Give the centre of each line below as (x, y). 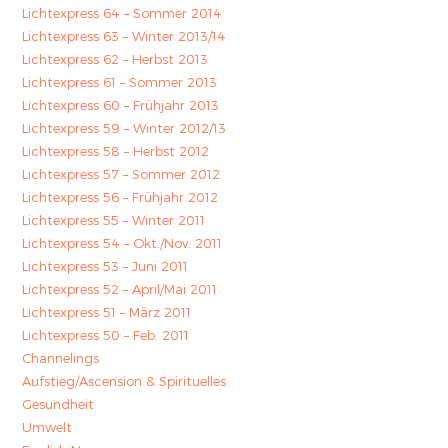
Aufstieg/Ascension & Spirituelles (124, 381)
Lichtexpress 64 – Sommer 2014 (122, 13)
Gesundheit (58, 404)
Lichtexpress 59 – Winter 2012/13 (124, 128)
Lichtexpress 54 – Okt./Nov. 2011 (122, 243)
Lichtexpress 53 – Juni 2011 (105, 266)
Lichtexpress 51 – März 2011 (107, 312)
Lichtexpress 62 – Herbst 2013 (115, 59)
